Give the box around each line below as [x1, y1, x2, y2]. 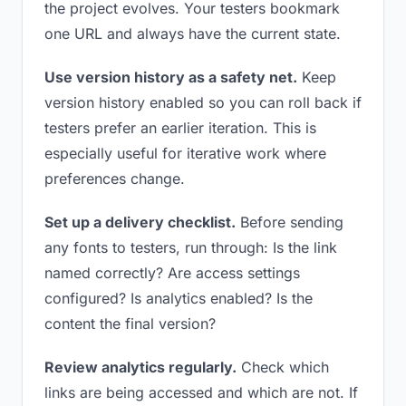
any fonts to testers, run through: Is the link [44, 238, 337, 256]
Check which [237, 358, 329, 376]
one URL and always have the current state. [44, 24, 341, 43]
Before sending [236, 213, 343, 231]
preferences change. [44, 169, 185, 188]
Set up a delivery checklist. [44, 213, 236, 231]
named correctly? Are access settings [44, 264, 300, 282]
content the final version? [44, 314, 216, 333]
